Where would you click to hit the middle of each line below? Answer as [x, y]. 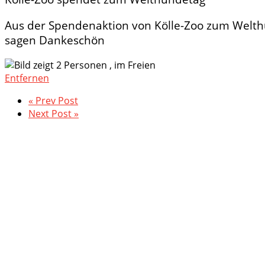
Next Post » [54, 113]
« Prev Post [53, 100]
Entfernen [27, 78]
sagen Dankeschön [56, 40]
